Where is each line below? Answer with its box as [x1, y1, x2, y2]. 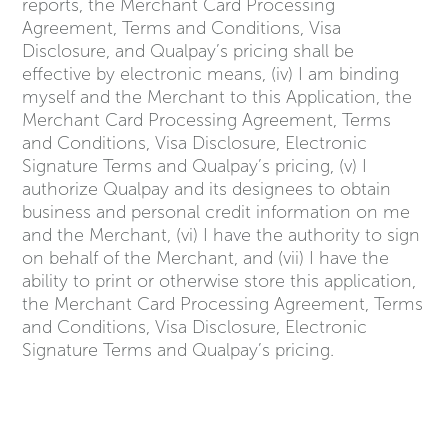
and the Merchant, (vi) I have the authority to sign [22, 223, 421, 246]
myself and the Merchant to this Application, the [22, 85, 413, 108]
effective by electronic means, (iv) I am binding [22, 62, 400, 85]
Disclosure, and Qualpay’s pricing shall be [22, 39, 355, 62]
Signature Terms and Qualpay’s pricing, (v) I [22, 154, 368, 177]
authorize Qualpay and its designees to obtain [22, 177, 392, 200]
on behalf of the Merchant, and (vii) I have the [22, 246, 390, 269]
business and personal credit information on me [22, 200, 411, 223]
